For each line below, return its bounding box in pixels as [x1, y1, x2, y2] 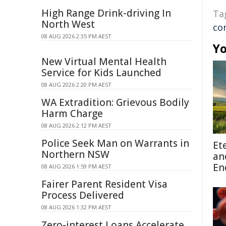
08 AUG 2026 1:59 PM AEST [41, 162, 111, 170]
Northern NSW [41, 148, 109, 161]
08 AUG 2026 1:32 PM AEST [41, 203, 111, 211]
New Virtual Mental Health [41, 55, 166, 68]
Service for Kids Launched [41, 66, 161, 79]
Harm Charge [41, 107, 103, 120]
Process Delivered [41, 189, 124, 202]
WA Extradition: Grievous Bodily [41, 96, 189, 109]
